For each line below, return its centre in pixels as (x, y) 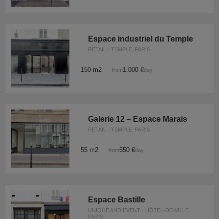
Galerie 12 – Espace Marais (137, 119)
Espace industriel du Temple (140, 39)
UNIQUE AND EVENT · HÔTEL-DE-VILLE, (139, 210)
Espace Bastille (116, 200)
